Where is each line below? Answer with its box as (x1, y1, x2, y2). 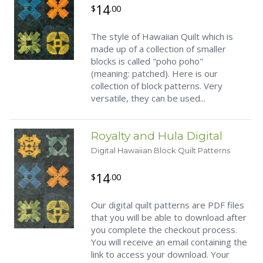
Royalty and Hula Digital (91, 129, 222, 143)
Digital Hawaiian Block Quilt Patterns (91, 146, 230, 155)
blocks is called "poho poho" (91, 55, 203, 67)
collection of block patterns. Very (91, 80, 222, 92)
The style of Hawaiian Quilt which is (91, 31, 233, 42)
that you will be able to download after (91, 211, 247, 223)
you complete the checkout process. (91, 224, 237, 235)
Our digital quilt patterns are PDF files (91, 199, 244, 211)
